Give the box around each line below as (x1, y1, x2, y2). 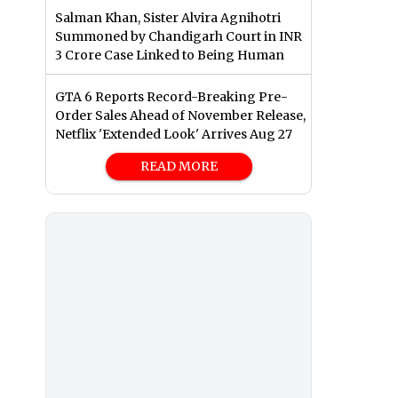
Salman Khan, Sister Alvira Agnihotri (55, 10, 281, 27)
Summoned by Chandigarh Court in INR (55, 28, 302, 45)
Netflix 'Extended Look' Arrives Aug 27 (55, 126, 292, 143)
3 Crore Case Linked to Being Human (55, 47, 284, 64)
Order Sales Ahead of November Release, (55, 107, 306, 124)
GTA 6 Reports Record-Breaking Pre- (55, 89, 288, 106)
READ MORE (139, 158, 218, 175)
